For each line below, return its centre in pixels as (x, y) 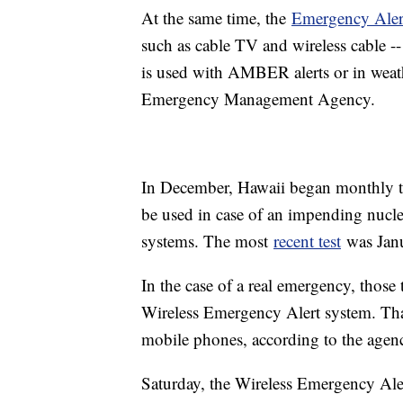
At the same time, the (216, 18)
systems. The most (207, 241)
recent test (307, 241)
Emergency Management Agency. (258, 99)
